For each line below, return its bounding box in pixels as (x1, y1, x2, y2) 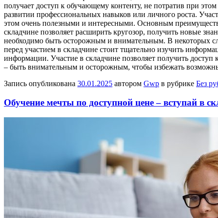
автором (112, 79, 144, 88)
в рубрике (159, 79, 196, 88)
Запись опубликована (4, 79, 77, 88)
